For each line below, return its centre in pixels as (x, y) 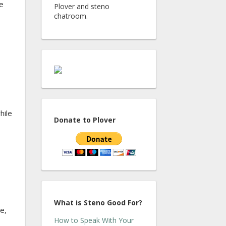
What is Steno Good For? (98, 202)
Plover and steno (82, 6)
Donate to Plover (85, 120)
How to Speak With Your (94, 220)
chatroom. (71, 16)
